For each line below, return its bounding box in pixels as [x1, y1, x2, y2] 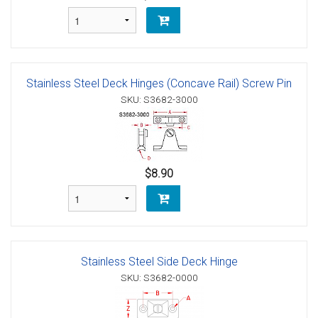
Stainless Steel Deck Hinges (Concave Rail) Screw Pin [26, 77, 292, 91]
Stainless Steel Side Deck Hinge [80, 255, 238, 269]
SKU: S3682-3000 [120, 94, 198, 106]
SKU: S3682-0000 [120, 272, 198, 284]
